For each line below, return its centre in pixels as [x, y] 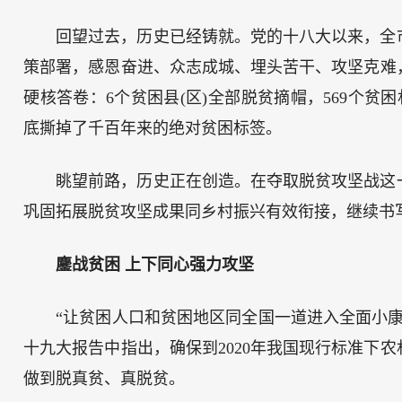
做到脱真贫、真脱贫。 [105, 379]
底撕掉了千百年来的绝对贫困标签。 [153, 129]
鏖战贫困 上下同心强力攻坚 [155, 265]
